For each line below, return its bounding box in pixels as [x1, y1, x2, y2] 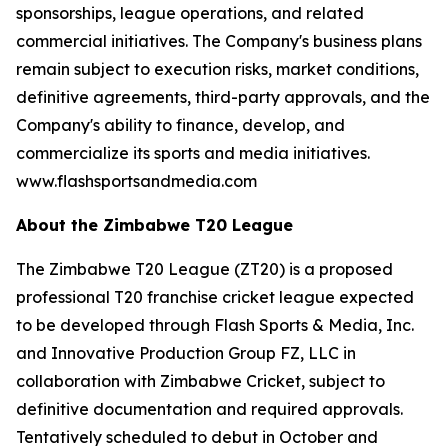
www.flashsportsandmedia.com [16, 171, 257, 191]
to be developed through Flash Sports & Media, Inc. [16, 315, 414, 335]
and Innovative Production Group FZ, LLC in [16, 343, 356, 363]
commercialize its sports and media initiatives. [16, 143, 370, 163]
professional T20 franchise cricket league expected [16, 287, 414, 307]
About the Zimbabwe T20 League [16, 215, 293, 235]
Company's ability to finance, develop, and [16, 115, 345, 135]
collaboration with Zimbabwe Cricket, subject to [16, 371, 385, 391]
